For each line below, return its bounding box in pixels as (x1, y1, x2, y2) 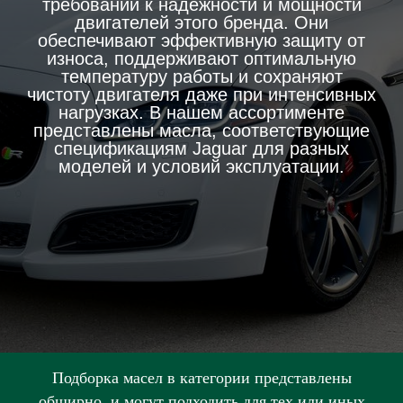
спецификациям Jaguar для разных (54, 139, 349, 158)
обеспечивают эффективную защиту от (38, 31, 365, 50)
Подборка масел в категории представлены (51, 368, 352, 387)
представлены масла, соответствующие (33, 121, 370, 140)
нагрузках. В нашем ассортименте (58, 103, 345, 122)
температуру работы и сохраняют (60, 67, 343, 86)
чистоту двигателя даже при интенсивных (27, 85, 376, 104)
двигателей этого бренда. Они (75, 13, 328, 32)
